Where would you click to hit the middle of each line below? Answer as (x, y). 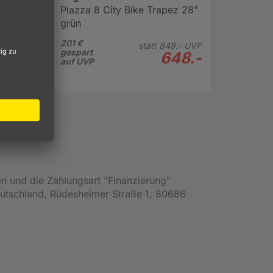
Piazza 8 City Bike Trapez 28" (129, 9)
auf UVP (77, 61)
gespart (76, 52)
